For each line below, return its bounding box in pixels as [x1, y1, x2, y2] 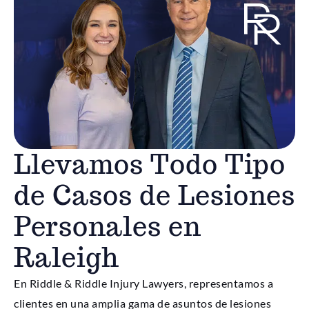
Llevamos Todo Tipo [14, 147, 286, 182]
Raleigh [14, 240, 119, 275]
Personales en [14, 209, 201, 244]
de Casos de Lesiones [14, 178, 295, 213]
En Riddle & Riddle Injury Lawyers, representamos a [14, 277, 273, 290]
